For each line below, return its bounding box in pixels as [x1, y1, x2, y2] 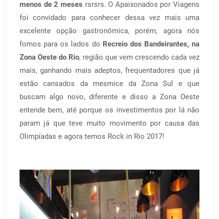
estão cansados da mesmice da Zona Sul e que [19, 79, 200, 88]
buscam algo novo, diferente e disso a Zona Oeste [19, 92, 200, 101]
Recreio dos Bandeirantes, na [102, 39, 200, 48]
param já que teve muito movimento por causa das [19, 118, 200, 128]
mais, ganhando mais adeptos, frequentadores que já [19, 66, 200, 75]
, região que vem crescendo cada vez [79, 52, 200, 62]
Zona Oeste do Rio [19, 52, 79, 62]
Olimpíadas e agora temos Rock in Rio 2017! [19, 131, 164, 141]
